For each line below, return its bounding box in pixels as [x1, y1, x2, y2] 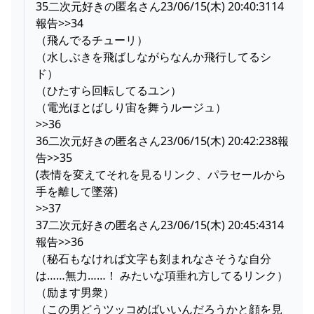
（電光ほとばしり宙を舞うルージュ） [36, 99, 226, 115]
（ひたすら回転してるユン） [36, 82, 182, 98]
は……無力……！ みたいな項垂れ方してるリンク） [36, 267, 288, 283]
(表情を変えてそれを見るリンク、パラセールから [36, 166, 286, 182]
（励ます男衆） [36, 284, 114, 300]
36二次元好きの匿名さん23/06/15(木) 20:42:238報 [36, 132, 289, 149]
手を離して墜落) [36, 183, 118, 199]
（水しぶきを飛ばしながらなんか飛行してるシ [36, 48, 271, 64]
